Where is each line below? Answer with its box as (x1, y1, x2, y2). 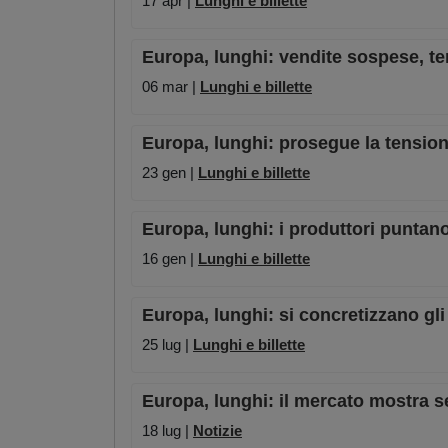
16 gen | (142, 250, 198, 268)
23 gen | (142, 164, 198, 182)
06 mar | (142, 78, 200, 96)
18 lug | (142, 422, 193, 440)
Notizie (193, 422, 242, 440)
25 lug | (142, 336, 193, 354)
